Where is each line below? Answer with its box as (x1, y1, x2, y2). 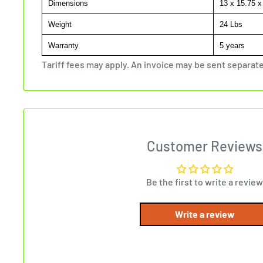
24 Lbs (217, 19, 242, 29)
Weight (46, 19, 72, 29)
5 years (217, 41, 245, 50)
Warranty (46, 41, 79, 50)
